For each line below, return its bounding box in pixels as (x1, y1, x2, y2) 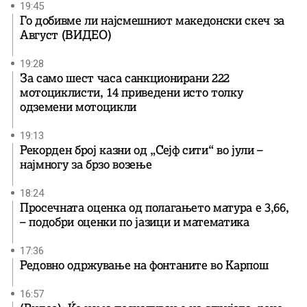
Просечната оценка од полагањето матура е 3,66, (20, 199, 289, 215)
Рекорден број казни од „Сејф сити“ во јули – (20, 142, 264, 158)
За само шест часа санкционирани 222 (20, 70, 230, 86)
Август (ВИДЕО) (20, 27, 112, 42)
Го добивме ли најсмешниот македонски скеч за (20, 12, 285, 28)
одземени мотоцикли (20, 99, 136, 114)
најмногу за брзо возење (20, 156, 152, 172)
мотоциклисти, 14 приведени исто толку (20, 84, 243, 100)
